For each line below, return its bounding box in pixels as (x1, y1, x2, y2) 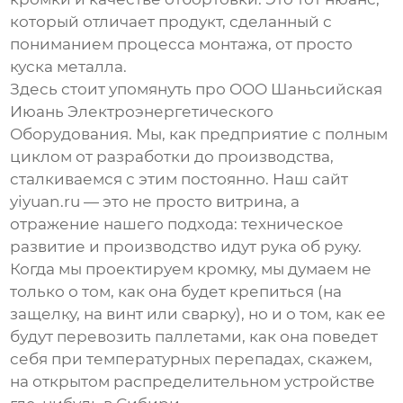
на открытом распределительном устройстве (10, 372, 376, 390)
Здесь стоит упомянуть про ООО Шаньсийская (10, 79, 383, 98)
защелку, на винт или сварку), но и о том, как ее (10, 304, 387, 323)
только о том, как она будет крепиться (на (10, 282, 343, 300)
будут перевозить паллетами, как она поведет (10, 327, 379, 345)
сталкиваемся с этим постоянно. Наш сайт (10, 169, 349, 188)
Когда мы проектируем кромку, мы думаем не (10, 259, 372, 278)
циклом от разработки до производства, (10, 147, 335, 166)
